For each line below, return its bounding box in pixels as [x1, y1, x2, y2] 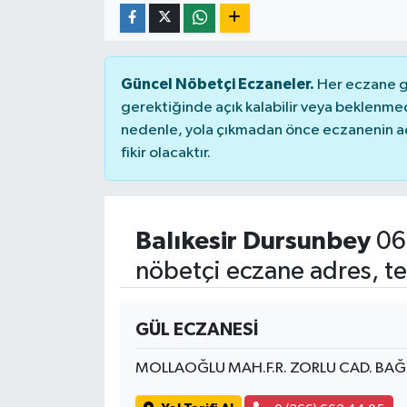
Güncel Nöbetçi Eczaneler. [120, 75, 314, 92]
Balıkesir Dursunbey [134, 228, 371, 254]
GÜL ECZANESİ [134, 320, 258, 339]
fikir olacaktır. [120, 144, 211, 161]
